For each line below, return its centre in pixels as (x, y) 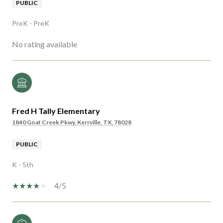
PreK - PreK (31, 23)
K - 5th (23, 164)
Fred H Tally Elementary (56, 111)
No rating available (45, 44)
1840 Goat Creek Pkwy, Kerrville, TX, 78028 (72, 122)
